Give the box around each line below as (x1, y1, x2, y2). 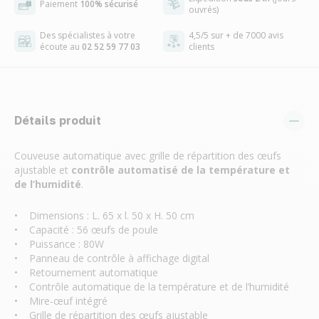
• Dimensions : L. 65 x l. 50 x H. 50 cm (14, 209, 194, 222)
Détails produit (14, 113, 101, 127)
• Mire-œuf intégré (14, 294, 108, 308)
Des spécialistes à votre (40, 29, 135, 41)
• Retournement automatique (14, 266, 158, 279)
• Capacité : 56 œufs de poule (14, 223, 158, 236)
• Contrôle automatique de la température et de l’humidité (14, 280, 289, 293)
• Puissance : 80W (14, 237, 104, 251)
